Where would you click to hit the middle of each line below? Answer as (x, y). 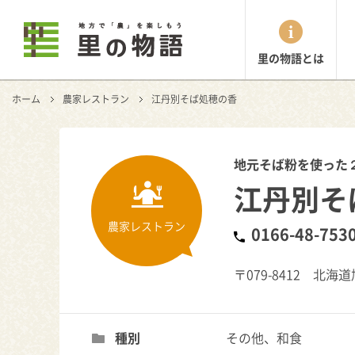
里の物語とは (291, 58)
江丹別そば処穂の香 (194, 99)
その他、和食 (263, 338)
